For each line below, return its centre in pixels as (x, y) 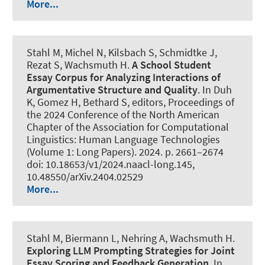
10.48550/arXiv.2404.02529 (85, 177)
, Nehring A (141, 238)
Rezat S (43, 65)
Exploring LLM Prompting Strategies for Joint (131, 250)
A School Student (172, 65)
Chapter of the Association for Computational (128, 127)
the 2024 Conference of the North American (123, 115)
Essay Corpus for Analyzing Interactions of (124, 77)
